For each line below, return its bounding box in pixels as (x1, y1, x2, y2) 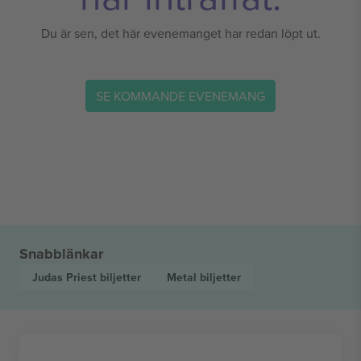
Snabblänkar (19, 243, 103, 264)
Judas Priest (32, 269, 100, 285)
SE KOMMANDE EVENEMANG (96, 86, 265, 105)
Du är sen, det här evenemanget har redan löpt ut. (40, 24, 321, 42)
